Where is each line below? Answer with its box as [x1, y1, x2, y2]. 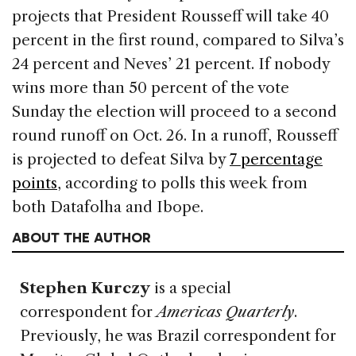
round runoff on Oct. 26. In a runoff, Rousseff [12, 126, 338, 145]
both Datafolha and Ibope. [12, 197, 203, 216]
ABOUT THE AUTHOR [12, 228, 151, 246]
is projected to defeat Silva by [12, 149, 230, 168]
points [12, 173, 57, 192]
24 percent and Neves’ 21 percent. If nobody [12, 54, 330, 73]
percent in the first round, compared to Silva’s [12, 30, 344, 49]
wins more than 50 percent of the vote [12, 78, 289, 97]
